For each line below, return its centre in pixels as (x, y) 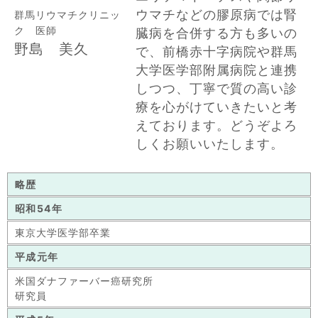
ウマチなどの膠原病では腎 (216, 14)
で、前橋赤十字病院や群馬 (216, 51)
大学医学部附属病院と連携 (216, 70)
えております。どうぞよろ (216, 125)
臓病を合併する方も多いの (216, 33)
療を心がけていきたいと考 (216, 106)
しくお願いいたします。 (210, 143)
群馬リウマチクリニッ (67, 14)
